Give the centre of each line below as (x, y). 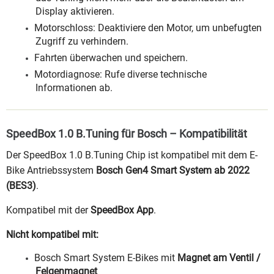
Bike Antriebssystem (51, 170)
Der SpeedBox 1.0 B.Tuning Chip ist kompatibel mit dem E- (132, 155)
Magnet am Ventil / (219, 257)
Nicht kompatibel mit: (52, 234)
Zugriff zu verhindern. (82, 42)
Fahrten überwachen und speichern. (111, 58)
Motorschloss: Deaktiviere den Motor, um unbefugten (148, 28)
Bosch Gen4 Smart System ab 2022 (173, 170)
